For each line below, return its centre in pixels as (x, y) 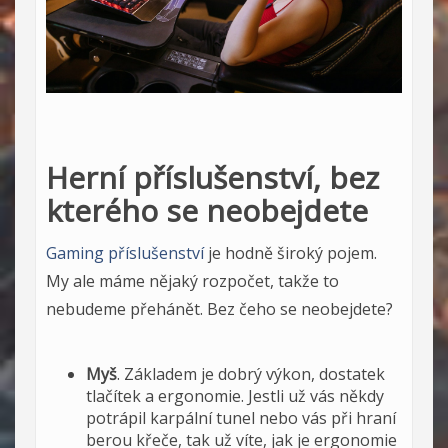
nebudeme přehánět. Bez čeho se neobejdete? (219, 309)
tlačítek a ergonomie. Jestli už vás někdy (235, 396)
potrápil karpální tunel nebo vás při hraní (241, 418)
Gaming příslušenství (125, 253)
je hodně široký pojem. (290, 253)
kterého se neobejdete (207, 211)
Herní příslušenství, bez (212, 178)
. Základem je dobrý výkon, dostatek (251, 374)
